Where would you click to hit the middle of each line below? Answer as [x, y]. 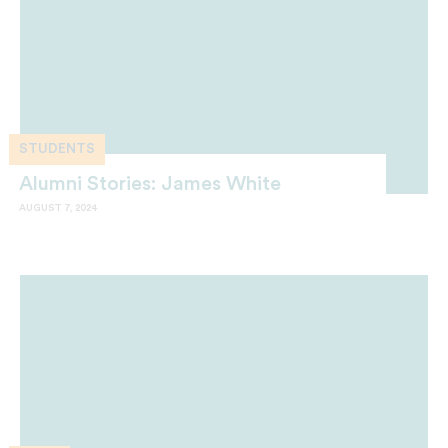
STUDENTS [57, 149]
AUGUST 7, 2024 [58, 208]
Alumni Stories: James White [150, 184]
